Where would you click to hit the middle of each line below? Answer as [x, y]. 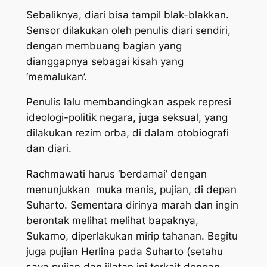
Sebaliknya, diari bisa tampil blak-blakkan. [127, 15]
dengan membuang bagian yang [104, 46]
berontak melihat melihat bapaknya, [112, 221]
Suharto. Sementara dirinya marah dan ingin [132, 205]
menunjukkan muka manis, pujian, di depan [131, 190]
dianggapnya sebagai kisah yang [105, 61]
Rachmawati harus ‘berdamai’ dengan [116, 174]
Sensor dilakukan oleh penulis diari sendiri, [128, 30]
